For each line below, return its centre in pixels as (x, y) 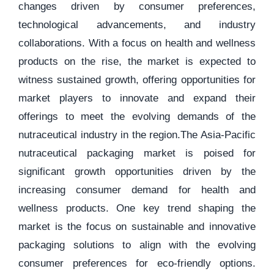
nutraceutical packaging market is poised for (137, 153)
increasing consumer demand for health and (137, 190)
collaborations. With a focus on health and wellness (137, 43)
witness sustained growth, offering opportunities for (137, 80)
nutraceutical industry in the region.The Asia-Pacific (137, 135)
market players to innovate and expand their (137, 98)
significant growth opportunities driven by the (137, 172)
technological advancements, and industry (137, 25)
